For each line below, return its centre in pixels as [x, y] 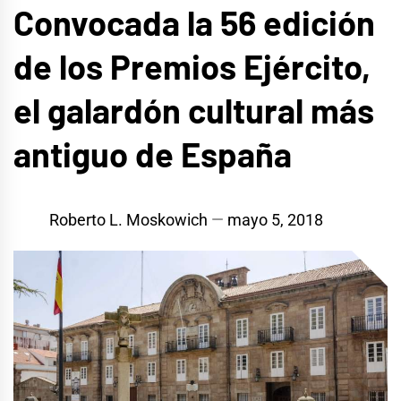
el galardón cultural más [194, 110]
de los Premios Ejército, [192, 66]
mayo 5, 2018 [275, 220]
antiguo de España [153, 154]
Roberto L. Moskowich [128, 220]
